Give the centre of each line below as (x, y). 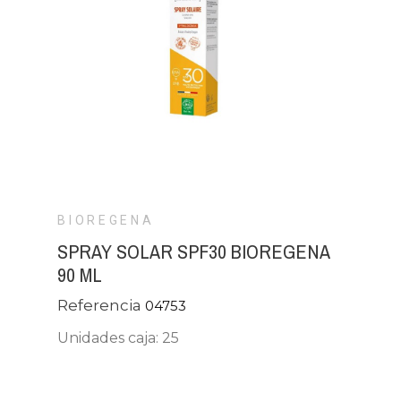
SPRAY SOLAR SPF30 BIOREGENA (194, 251)
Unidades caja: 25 (119, 337)
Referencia (102, 305)
